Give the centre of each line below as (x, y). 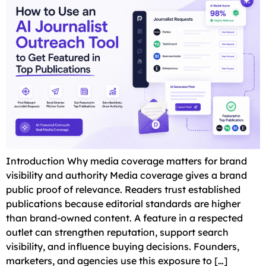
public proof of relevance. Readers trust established (123, 189)
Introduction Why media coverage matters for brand (126, 161)
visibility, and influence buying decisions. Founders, (123, 246)
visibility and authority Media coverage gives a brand (126, 175)
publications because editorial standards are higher (123, 203)
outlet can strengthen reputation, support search (117, 232)
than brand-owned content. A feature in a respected (124, 218)
